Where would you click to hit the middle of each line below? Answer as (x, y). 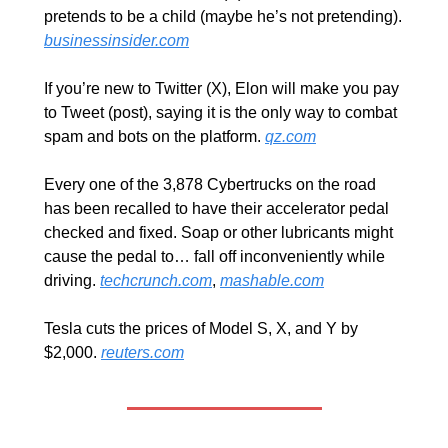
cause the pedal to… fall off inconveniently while (214, 257)
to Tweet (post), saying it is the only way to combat (220, 113)
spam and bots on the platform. (154, 137)
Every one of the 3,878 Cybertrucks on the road (210, 185)
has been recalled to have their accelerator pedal (216, 209)
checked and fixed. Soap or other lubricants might (218, 233)
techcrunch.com (156, 281)
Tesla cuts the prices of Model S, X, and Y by (201, 329)
